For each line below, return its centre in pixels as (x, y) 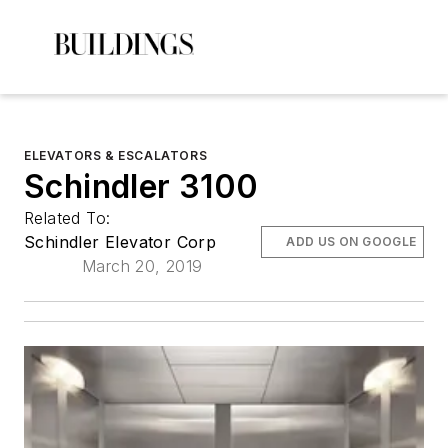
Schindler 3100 (141, 186)
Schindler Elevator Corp (120, 242)
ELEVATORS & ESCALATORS (116, 155)
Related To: (70, 218)
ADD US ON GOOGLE (351, 241)
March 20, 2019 (142, 266)
